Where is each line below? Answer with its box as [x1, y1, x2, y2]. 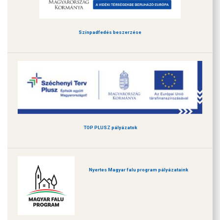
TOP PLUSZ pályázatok [83, 124, 137, 130]
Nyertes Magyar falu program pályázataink [88, 166, 188, 172]
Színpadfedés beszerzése [79, 29, 141, 35]
